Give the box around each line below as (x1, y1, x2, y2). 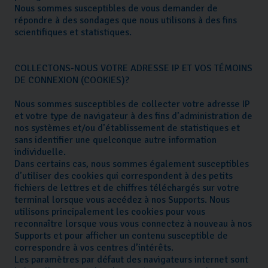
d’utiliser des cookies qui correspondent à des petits (14, 170, 233, 182)
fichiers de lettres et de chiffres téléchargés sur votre (14, 182, 239, 194)
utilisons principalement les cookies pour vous (14, 206, 205, 218)
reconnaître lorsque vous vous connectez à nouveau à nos (14, 218, 252, 230)
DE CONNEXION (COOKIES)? (14, 74, 129, 87)
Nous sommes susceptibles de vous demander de (14, 2, 218, 15)
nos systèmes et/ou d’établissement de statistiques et (14, 122, 240, 135)
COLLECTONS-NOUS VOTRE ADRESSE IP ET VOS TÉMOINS (14, 62, 252, 75)
